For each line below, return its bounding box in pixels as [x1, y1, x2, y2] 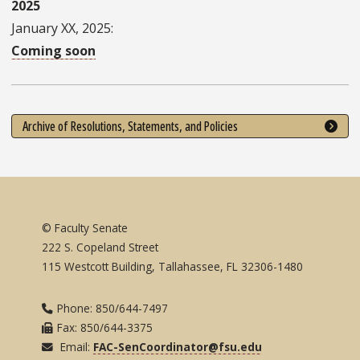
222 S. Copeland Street [42, 239, 159, 256]
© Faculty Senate [42, 220, 135, 236]
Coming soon [11, 42, 96, 60]
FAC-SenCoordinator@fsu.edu [93, 339, 263, 355]
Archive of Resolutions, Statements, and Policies [22, 117, 238, 135]
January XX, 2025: [11, 19, 113, 38]
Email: [57, 339, 94, 355]
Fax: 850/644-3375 [57, 320, 153, 336]
